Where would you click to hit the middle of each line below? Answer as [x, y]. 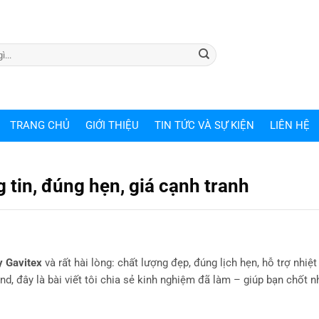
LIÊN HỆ [289, 125]
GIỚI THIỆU [112, 125]
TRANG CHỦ [40, 125]
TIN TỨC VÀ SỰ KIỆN [204, 125]
